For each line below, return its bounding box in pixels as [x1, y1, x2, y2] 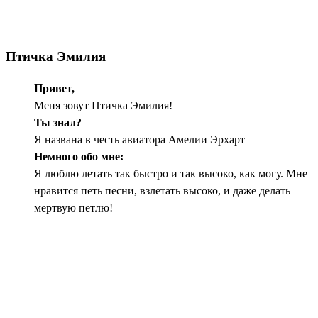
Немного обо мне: [34, 150, 124, 163]
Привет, [34, 82, 75, 95]
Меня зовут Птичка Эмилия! [34, 99, 172, 112]
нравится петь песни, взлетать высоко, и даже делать [34, 185, 290, 197]
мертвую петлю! [34, 202, 113, 214]
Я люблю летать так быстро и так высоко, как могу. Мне [34, 168, 307, 180]
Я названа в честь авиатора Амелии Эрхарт [34, 133, 245, 146]
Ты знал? [34, 116, 82, 129]
